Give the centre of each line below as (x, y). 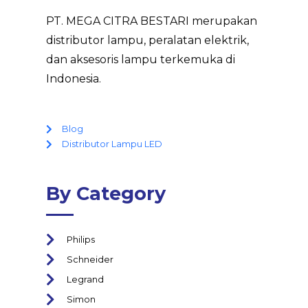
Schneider (90, 260)
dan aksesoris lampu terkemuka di (141, 60)
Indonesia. (74, 79)
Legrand (86, 279)
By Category (106, 194)
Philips (81, 240)
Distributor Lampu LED (112, 144)
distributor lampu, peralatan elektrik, (148, 41)
